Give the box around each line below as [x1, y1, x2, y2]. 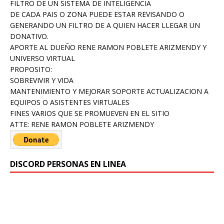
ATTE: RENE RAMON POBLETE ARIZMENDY [10, 119, 154, 129]
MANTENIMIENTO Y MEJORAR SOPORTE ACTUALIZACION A [10, 86, 208, 96]
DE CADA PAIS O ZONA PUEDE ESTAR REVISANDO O [10, 9, 184, 19]
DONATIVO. [10, 31, 48, 41]
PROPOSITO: [10, 64, 52, 74]
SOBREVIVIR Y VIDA [10, 75, 73, 85]
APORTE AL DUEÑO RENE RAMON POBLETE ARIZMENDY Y [10, 42, 206, 52]
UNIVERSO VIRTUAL [10, 53, 75, 63]
